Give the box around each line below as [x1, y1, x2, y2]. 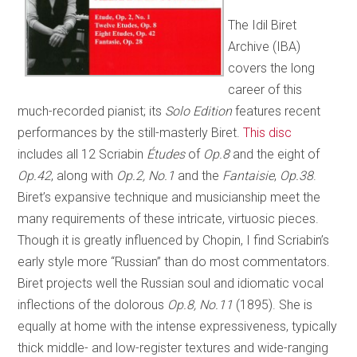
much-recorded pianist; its [18, 103, 166, 119]
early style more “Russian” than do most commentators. [18, 253, 331, 269]
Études [147, 146, 189, 162]
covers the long [228, 60, 316, 76]
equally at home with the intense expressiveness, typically [18, 318, 338, 334]
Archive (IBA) [228, 38, 301, 54]
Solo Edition [165, 103, 233, 119]
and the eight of [233, 146, 320, 162]
